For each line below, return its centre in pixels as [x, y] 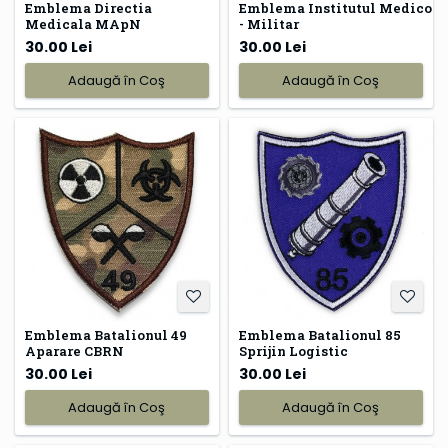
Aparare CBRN [74, 351]
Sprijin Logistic [293, 351]
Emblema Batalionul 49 [106, 335]
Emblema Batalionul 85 [319, 335]
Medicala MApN [83, 24]
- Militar [268, 24]
